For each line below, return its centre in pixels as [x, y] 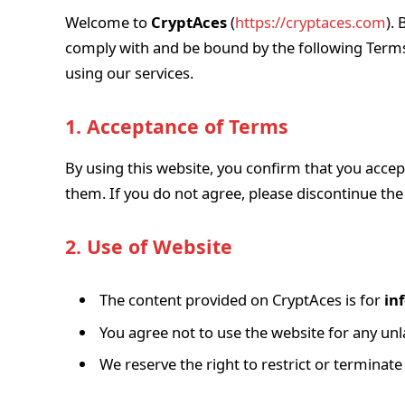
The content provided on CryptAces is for [242, 300]
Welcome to [108, 22]
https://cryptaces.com [311, 22]
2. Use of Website [149, 246]
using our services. [129, 73]
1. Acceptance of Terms [177, 126]
